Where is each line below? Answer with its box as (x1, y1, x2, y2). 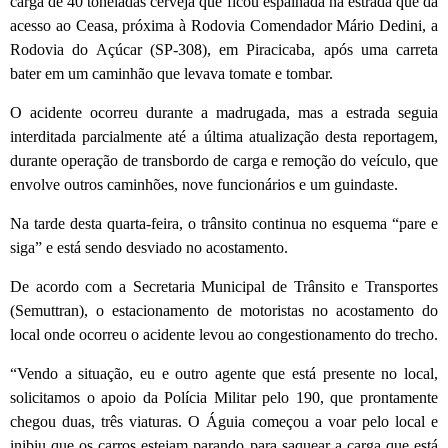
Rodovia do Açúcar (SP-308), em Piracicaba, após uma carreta (10, 41, 438, 59)
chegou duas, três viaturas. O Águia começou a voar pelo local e (10, 413, 438, 431)
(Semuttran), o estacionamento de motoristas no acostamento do (10, 302, 438, 320)
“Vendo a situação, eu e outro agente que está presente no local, (10, 365, 438, 383)
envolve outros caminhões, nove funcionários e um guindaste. (10, 176, 398, 194)
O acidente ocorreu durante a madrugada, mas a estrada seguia (10, 104, 438, 122)
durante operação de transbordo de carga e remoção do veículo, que (10, 152, 438, 170)
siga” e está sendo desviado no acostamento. (10, 239, 288, 257)
